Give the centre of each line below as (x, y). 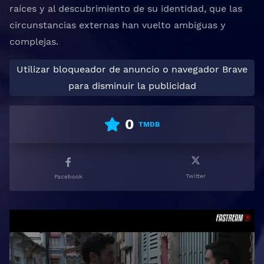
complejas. (34, 42)
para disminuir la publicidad (132, 86)
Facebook (68, 176)
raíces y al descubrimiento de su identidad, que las (126, 9)
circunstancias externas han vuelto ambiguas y (118, 25)
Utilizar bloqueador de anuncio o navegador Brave (132, 69)
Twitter (196, 176)
